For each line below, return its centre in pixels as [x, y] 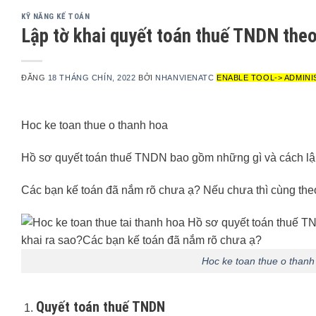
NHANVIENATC [185, 78]
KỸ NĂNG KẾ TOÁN [56, 16]
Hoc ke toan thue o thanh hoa [95, 126]
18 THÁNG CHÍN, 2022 [92, 78]
